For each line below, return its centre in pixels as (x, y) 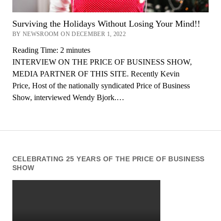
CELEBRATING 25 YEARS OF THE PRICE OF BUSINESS (108, 159)
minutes (78, 50)
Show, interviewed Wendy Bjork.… (68, 97)
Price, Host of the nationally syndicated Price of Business (101, 85)
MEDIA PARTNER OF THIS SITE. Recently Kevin (96, 74)
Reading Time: (36, 50)
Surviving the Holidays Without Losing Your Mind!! (106, 23)
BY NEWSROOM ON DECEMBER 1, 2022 (69, 34)
